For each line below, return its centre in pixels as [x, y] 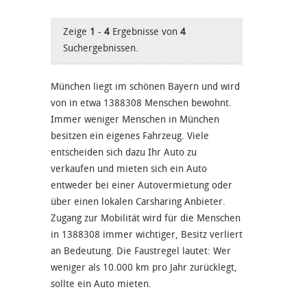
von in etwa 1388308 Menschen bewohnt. [141, 103]
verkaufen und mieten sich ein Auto [129, 169]
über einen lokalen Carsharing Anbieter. [138, 201]
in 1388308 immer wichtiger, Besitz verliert [147, 234]
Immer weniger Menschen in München [135, 119]
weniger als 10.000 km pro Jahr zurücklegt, [144, 267]
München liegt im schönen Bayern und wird [145, 86]
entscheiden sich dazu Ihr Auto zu [124, 152]
